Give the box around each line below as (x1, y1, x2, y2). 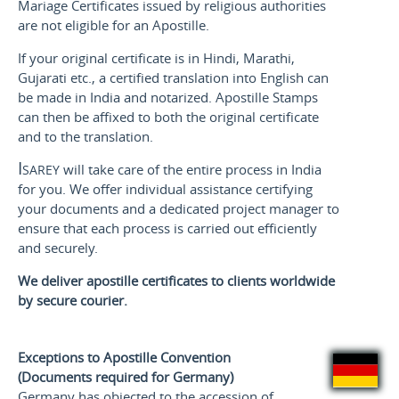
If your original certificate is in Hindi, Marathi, (17, 49, 295, 68)
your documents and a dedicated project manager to (17, 199, 339, 218)
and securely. (17, 239, 98, 257)
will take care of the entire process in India (59, 160, 322, 179)
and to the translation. (17, 127, 153, 146)
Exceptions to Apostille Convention (17, 347, 231, 366)
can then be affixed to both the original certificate (17, 108, 319, 126)
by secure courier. (17, 291, 127, 310)
